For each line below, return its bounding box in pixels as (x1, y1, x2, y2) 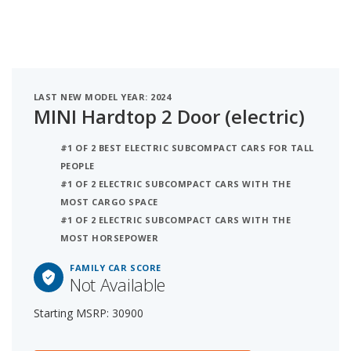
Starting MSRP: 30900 (34, 305, 143, 320)
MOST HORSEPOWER (60, 231, 159, 244)
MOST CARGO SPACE (60, 195, 158, 208)
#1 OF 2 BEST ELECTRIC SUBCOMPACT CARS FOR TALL (60, 141, 314, 154)
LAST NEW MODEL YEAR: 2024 (34, 90, 172, 103)
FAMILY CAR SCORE (70, 261, 161, 273)
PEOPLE (60, 159, 95, 172)
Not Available (70, 272, 165, 296)
